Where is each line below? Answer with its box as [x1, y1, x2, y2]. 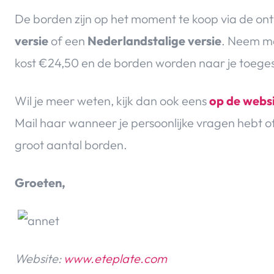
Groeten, [15, 175, 65, 191]
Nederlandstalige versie [87, 33, 221, 49]
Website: [15, 251, 64, 267]
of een [48, 33, 87, 49]
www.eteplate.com [64, 251, 167, 267]
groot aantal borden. [15, 137, 127, 153]
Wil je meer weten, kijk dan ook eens [15, 93, 209, 109]
